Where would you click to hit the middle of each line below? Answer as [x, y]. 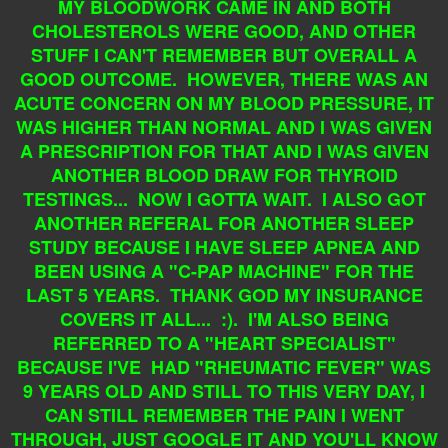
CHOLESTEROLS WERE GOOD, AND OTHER [224, 30]
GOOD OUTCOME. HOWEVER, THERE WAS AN [224, 78]
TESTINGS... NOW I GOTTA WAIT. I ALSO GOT [224, 198]
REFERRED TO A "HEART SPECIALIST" [224, 342]
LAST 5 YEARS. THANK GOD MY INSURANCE [224, 294]
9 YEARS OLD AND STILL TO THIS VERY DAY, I [224, 390]
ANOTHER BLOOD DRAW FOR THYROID [224, 174]
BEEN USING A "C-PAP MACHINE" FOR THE [224, 270]
